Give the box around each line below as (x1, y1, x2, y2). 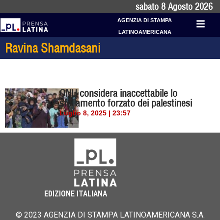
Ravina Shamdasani (5, 40, 101, 56)
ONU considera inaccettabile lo (59, 87, 178, 99)
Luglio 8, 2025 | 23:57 (59, 109, 131, 117)
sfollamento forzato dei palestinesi (59, 97, 192, 109)
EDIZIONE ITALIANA (44, 189, 107, 199)
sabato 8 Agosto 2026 (136, 1, 213, 12)
